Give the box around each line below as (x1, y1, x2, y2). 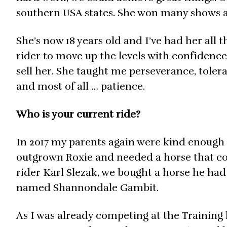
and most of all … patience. (16, 80, 145, 93)
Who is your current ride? (16, 108, 140, 121)
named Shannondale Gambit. (16, 181, 159, 195)
